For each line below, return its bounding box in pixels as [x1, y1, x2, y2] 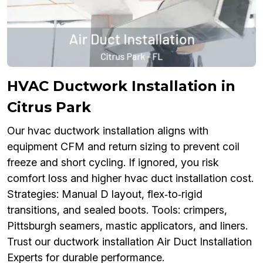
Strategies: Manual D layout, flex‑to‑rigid [7, 188, 203, 201]
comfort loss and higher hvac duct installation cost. [7, 172, 254, 185]
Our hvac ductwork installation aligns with [7, 124, 208, 137]
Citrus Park [7, 99, 91, 116]
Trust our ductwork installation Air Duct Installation [7, 235, 252, 248]
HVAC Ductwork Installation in [7, 77, 235, 95]
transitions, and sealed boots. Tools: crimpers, [7, 204, 227, 217]
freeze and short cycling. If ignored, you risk [7, 156, 219, 169]
